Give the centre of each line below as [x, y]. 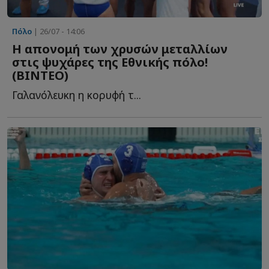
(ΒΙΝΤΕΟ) [40, 76]
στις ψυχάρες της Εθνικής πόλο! [110, 62]
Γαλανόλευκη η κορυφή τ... [77, 95]
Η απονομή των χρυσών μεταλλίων [120, 49]
